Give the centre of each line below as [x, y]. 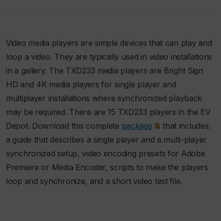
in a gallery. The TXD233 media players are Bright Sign [105, 71]
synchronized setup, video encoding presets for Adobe [106, 153]
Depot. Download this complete [64, 126]
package [137, 126]
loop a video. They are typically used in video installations [109, 57]
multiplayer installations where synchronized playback [104, 98]
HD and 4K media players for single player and [91, 84]
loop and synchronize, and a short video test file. [94, 181]
